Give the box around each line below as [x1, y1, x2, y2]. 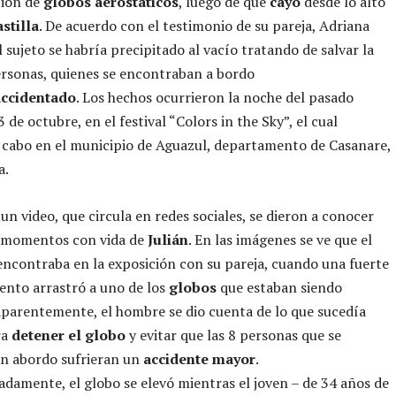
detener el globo [11, 324, 126, 345]
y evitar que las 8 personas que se [126, 324, 341, 345]
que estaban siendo [217, 277, 342, 297]
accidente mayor [143, 348, 255, 369]
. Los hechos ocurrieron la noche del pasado [76, 87, 354, 107]
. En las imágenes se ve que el [188, 229, 372, 249]
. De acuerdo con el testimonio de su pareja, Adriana [39, 15, 369, 35]
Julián [148, 229, 188, 249]
